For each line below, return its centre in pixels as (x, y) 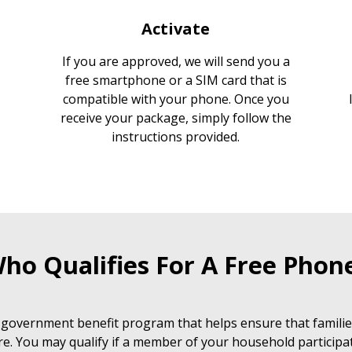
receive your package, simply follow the (176, 117)
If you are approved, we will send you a (176, 61)
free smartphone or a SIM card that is (176, 80)
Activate (176, 28)
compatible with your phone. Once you (176, 99)
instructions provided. (176, 136)
